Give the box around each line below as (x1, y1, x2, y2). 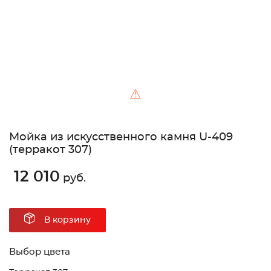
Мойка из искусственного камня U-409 (9, 132, 233, 143)
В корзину (44, 216, 91, 225)
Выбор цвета (9, 247, 70, 257)
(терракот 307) (9, 145, 92, 156)
